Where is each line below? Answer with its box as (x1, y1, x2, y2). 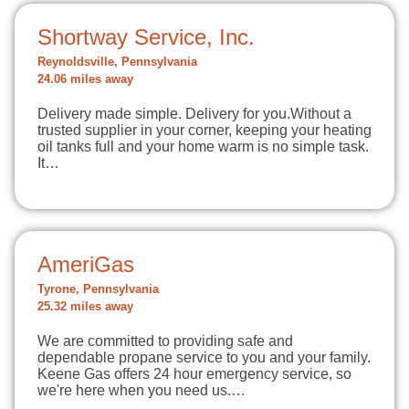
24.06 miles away (37, 73, 133, 86)
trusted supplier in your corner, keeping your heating (37, 122, 372, 138)
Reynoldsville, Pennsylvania (37, 56, 197, 68)
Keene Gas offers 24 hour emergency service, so (37, 366, 351, 382)
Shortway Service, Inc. (37, 25, 255, 49)
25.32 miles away (37, 300, 133, 313)
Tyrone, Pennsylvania (37, 283, 159, 296)
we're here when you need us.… (37, 383, 246, 398)
